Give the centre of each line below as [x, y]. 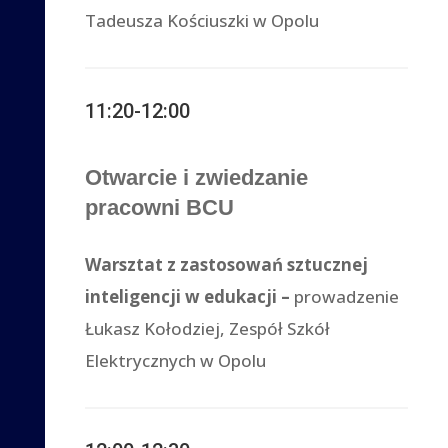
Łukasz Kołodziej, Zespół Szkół [208, 328]
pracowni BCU [160, 207]
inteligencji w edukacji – [190, 296]
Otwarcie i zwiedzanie [197, 177]
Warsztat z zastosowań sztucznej [227, 264]
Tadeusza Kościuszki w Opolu [202, 20]
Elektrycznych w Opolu [176, 360]
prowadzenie [347, 296]
